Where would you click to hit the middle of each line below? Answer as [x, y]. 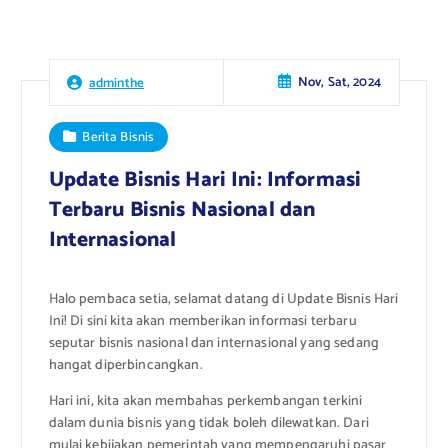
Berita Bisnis [118, 136]
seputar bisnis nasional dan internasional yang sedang [213, 343]
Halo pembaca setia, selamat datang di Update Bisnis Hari [223, 299]
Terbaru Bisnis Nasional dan [182, 209]
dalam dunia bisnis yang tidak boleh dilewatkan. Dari [208, 424]
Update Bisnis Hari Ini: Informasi [205, 179]
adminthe [116, 82]
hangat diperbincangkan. [125, 365]
